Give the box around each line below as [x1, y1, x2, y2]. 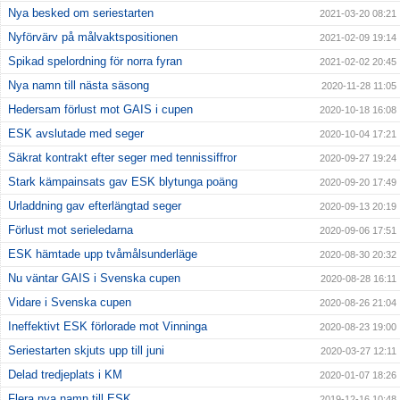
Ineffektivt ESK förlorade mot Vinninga [8, 320, 207, 334]
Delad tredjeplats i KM [8, 368, 122, 382]
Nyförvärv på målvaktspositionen [8, 30, 178, 45]
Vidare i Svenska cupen [8, 296, 131, 310]
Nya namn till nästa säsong [8, 79, 149, 93]
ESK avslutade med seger [8, 127, 144, 141]
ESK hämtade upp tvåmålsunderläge [8, 247, 197, 262]
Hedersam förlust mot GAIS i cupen [8, 103, 193, 117]
